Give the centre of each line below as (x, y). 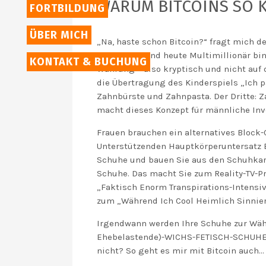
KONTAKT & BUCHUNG (88, 62)
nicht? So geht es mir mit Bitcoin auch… (180, 251)
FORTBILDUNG (67, 8)
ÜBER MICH (59, 35)
